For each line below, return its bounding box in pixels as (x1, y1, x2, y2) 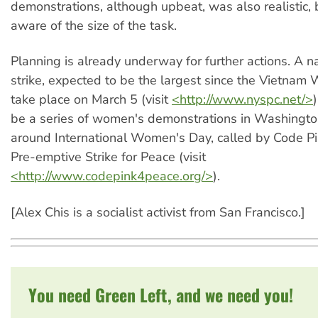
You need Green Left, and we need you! (28, 281, 293, 307)
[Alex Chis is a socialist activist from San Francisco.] (11, 203, 305, 221)
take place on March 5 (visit (11, 91, 172, 109)
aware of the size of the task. (11, 16, 177, 34)
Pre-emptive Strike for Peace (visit (11, 148, 206, 166)
